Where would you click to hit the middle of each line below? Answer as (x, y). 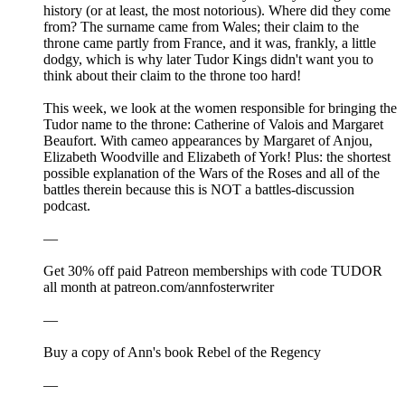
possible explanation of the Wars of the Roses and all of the (212, 174)
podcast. (67, 206)
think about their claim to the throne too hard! (172, 76)
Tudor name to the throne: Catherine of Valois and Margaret (213, 125)
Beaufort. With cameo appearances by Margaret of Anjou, (208, 141)
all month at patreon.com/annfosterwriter (159, 287)
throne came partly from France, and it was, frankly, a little (210, 43)
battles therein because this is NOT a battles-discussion (199, 190)
